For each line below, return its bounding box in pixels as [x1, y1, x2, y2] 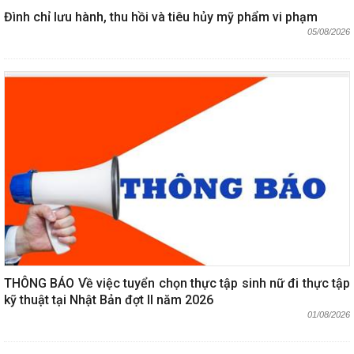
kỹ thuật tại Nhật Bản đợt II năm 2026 [4, 292, 213, 307]
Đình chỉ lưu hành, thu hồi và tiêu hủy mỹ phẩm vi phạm [4, 9, 318, 24]
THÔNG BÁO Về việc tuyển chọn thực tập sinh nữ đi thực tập [4, 275, 350, 291]
